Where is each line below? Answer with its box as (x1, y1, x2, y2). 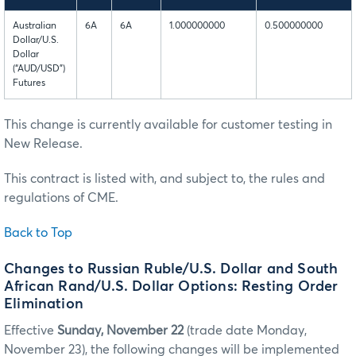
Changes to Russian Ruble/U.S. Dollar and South (4, 261, 339, 277)
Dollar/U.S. (13, 36, 59, 46)
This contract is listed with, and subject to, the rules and (4, 172, 325, 186)
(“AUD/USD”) (13, 64, 65, 75)
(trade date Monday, (187, 323, 307, 337)
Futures (13, 79, 45, 89)
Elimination (4, 296, 83, 311)
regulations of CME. (4, 192, 118, 205)
